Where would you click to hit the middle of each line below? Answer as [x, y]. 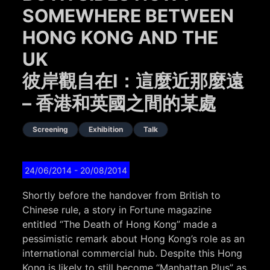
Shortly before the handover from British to [122, 196]
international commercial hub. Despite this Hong [133, 253]
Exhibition [106, 130]
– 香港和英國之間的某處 [120, 103]
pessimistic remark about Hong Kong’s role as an [134, 239]
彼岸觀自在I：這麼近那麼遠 [133, 81]
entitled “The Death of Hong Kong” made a [120, 224]
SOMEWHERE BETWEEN [128, 16]
